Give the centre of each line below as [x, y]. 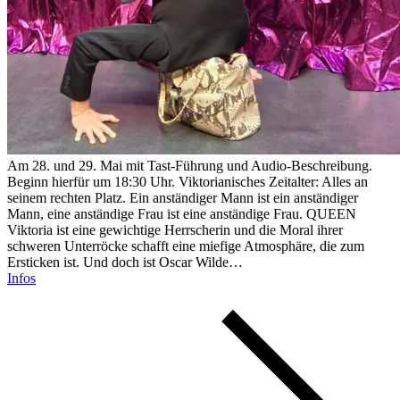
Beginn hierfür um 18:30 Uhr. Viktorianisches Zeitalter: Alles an [187, 182]
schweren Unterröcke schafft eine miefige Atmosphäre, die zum [186, 246]
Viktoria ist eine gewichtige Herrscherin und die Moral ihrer [175, 230]
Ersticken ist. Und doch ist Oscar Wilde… [125, 262]
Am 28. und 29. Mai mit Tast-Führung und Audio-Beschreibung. [190, 166]
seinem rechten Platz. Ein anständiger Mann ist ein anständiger [183, 198]
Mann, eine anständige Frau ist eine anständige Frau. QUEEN [182, 214]
